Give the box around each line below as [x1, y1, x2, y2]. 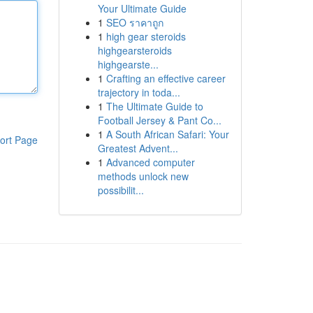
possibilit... [97, 183, 144, 197]
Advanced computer [105, 155, 195, 169]
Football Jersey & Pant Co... [97, 113, 221, 127]
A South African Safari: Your [105, 127, 229, 141]
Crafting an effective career [105, 71, 226, 85]
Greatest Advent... [97, 141, 178, 155]
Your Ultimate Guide [97, 1, 187, 15]
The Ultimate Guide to [105, 99, 203, 113]
